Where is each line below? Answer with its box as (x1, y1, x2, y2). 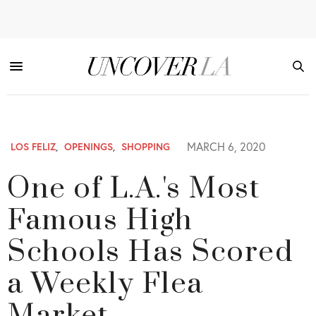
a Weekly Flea (7, 266, 204, 303)
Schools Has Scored (7, 234, 293, 271)
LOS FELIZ (11, 140, 56, 153)
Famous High (7, 202, 193, 239)
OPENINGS (64, 140, 113, 153)
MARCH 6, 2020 (184, 139, 265, 154)
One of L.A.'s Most (7, 171, 260, 207)
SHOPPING (121, 140, 170, 153)
